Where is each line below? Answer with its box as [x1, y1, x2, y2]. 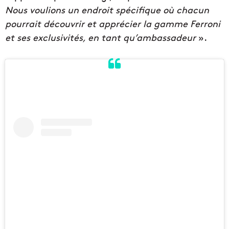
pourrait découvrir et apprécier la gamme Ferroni [5, 17, 220, 30]
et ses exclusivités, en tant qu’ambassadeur [5, 31, 196, 43]
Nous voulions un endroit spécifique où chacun [5, 3, 209, 16]
